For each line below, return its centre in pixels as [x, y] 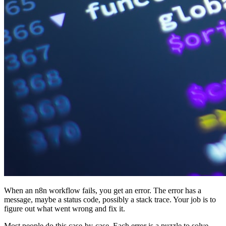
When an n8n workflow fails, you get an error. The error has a [103, 190]
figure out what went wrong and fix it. [65, 208]
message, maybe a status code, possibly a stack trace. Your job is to [110, 199]
